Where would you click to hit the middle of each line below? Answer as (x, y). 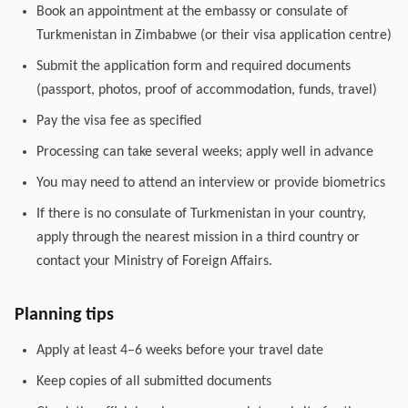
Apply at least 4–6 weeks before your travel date (180, 351)
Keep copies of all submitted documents (154, 382)
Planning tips (64, 315)
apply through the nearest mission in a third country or (198, 238)
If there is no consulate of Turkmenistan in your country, (201, 214)
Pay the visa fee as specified (119, 121)
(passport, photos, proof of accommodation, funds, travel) (207, 90)
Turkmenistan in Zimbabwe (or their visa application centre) (214, 36)
